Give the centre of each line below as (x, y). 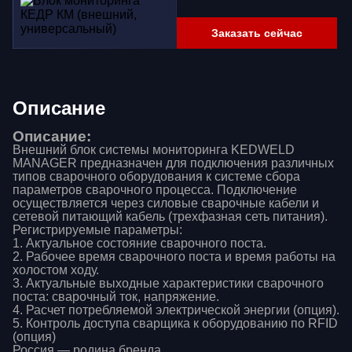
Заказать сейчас (257, 33)
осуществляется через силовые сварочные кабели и (166, 203)
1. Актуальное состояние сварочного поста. (139, 243)
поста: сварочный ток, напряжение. (116, 297)
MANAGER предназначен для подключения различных (173, 163)
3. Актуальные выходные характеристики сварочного (168, 283)
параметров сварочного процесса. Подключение (155, 190)
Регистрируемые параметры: (97, 230)
